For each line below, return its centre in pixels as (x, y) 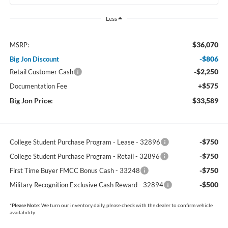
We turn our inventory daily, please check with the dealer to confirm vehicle (126, 205)
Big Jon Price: (31, 101)
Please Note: (26, 205)
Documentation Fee (38, 86)
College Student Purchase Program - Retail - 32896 (84, 156)
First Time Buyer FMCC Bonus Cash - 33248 (75, 171)
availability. (22, 212)
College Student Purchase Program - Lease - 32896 (85, 142)
